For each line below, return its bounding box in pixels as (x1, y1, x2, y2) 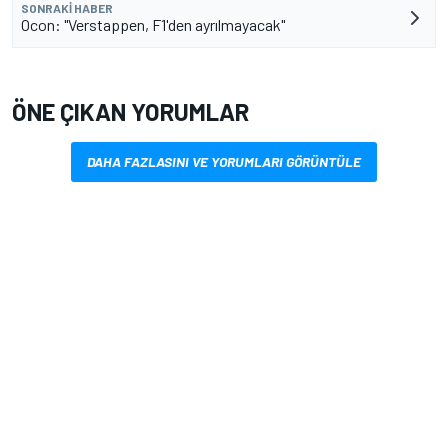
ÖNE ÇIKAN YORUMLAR (12, 97, 249, 127)
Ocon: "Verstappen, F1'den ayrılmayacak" (21, 15, 285, 35)
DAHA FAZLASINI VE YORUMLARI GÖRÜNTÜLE (87, 153, 361, 171)
